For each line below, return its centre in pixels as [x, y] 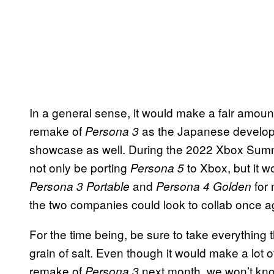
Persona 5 [159, 167]
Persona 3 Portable [81, 186]
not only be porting [80, 167]
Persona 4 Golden [205, 186]
